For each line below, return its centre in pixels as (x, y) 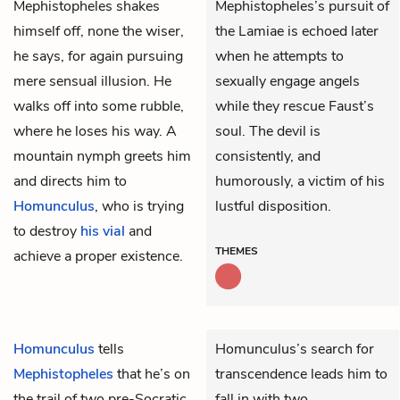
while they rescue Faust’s (295, 106)
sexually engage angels (287, 81)
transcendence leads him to (301, 374)
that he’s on (152, 374)
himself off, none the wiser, (99, 31)
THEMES (237, 250)
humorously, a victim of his (300, 181)
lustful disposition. (273, 206)
